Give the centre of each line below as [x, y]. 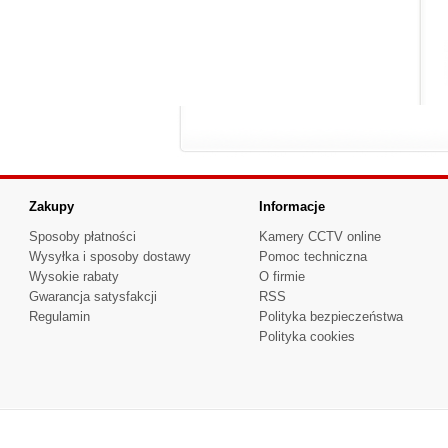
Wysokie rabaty [74, 276]
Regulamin [59, 316]
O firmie [282, 276]
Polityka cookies [307, 336]
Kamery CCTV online [320, 236]
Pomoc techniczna [313, 256]
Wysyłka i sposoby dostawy [110, 256]
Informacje [292, 206]
